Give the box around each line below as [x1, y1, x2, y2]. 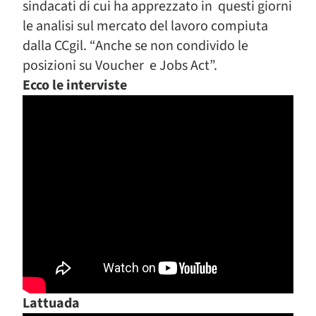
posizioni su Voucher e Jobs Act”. [23, 56, 217, 75]
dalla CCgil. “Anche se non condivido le [23, 36, 248, 56]
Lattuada [23, 293, 80, 313]
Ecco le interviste [23, 75, 127, 95]
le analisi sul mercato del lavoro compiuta [23, 16, 268, 36]
